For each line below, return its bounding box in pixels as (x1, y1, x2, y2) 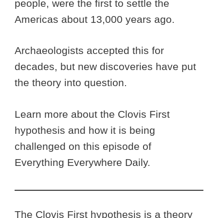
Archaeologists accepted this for (15, 45, 164, 56)
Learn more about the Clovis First (15, 108, 170, 120)
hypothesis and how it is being (15, 124, 155, 136)
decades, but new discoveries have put (15, 61, 196, 73)
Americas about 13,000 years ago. (15, 13, 175, 25)
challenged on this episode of (15, 140, 151, 152)
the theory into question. (15, 77, 130, 89)
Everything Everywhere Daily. (15, 156, 150, 168)
